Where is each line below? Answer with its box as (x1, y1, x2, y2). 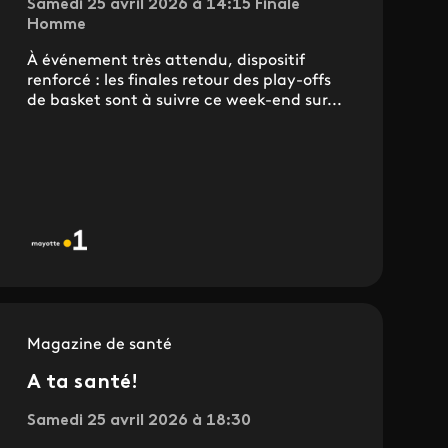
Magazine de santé (26, 337, 172, 354)
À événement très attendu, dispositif (26, 53, 305, 70)
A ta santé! (26, 373, 139, 394)
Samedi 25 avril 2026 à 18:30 (26, 413, 251, 430)
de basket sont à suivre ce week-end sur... (26, 93, 342, 110)
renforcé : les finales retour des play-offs (26, 73, 331, 90)
